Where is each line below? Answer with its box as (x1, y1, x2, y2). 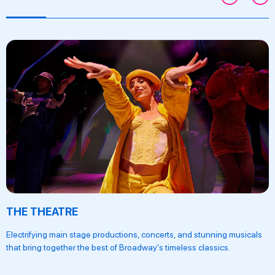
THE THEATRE (6, 205, 78, 219)
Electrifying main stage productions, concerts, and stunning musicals (6, 230, 262, 240)
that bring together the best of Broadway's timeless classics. (6, 242, 230, 253)
